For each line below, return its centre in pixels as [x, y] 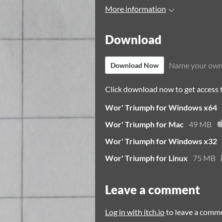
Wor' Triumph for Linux [146, 158]
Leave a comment [153, 190]
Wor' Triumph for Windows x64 [161, 108]
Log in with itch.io [135, 212]
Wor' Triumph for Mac [144, 124]
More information [136, 9]
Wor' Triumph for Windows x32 [161, 141]
